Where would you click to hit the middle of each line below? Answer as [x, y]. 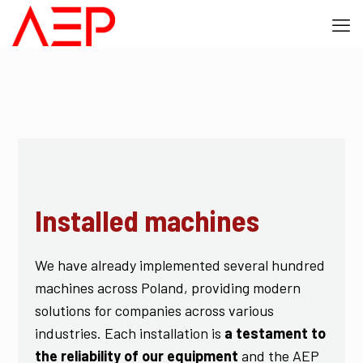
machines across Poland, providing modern [167, 288]
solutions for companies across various [154, 310]
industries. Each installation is [129, 333]
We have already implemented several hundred [179, 265]
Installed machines [147, 220]
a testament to [275, 333]
